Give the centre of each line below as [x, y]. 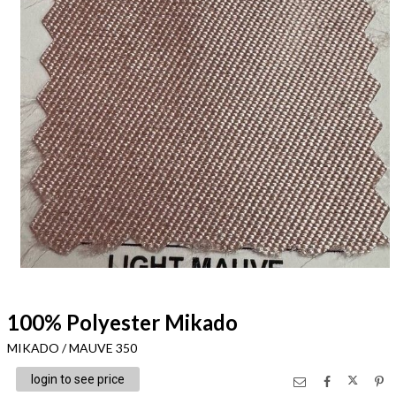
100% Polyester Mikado [122, 322]
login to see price [77, 379]
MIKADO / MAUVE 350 [72, 348]
